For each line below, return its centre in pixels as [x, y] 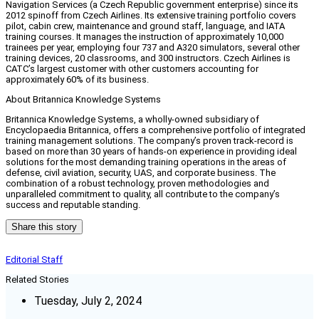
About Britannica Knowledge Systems [83, 100]
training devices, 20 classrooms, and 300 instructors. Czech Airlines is [148, 58]
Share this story [44, 227]
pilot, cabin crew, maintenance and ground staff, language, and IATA [145, 26]
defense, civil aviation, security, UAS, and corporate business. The [141, 173]
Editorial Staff [34, 260]
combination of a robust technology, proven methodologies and [137, 184]
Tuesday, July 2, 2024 [88, 301]
